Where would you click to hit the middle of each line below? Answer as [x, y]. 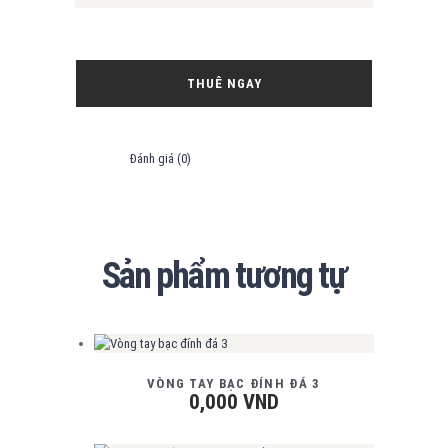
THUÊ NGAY [224, 84]
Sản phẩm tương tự [224, 275]
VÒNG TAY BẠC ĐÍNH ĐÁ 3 [233, 383]
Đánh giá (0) [160, 158]
